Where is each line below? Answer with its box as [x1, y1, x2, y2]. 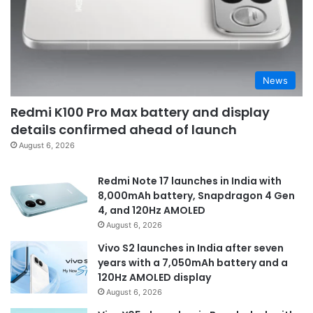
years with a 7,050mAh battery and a [98, 256, 288, 270]
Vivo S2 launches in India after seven [98, 241, 284, 256]
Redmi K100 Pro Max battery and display [10, 103, 270, 122]
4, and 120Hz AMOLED [98, 203, 205, 218]
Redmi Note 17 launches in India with [98, 174, 282, 189]
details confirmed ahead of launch [10, 121, 237, 139]
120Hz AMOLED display [98, 270, 211, 285]
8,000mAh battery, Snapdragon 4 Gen [98, 189, 295, 203]
